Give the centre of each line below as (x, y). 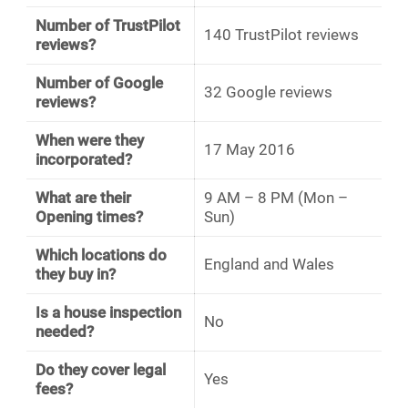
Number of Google (99, 83)
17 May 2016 (250, 150)
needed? (65, 332)
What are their (83, 198)
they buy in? (76, 275)
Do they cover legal (101, 370)
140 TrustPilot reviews (281, 35)
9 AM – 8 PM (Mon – (276, 198)
